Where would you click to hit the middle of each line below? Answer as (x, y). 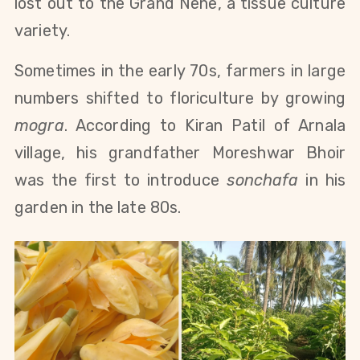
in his (322, 180)
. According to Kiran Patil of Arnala (205, 126)
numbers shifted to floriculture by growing (180, 98)
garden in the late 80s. (98, 208)
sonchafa (263, 180)
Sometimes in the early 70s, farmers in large (180, 71)
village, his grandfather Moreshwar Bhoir (180, 153)
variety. (43, 31)
